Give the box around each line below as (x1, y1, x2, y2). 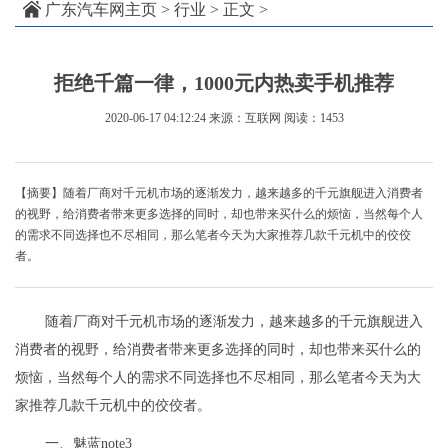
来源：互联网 (208, 111, 281, 126)
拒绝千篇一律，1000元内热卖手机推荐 (54, 72, 394, 95)
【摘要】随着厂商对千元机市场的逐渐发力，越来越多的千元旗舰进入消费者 (15, 186, 423, 201)
